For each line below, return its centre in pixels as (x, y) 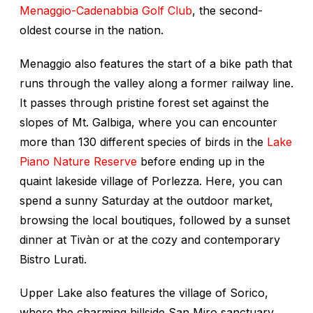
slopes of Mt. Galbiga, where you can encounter (148, 123)
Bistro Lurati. (53, 260)
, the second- (227, 11)
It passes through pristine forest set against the (144, 103)
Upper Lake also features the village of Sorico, (144, 293)
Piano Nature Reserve (78, 162)
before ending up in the (201, 162)
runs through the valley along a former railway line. (156, 83)
